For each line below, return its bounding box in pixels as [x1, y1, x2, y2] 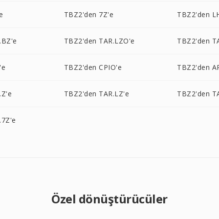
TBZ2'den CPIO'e [64, 63, 122, 72]
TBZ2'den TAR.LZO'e [64, 36, 135, 45]
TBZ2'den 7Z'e [64, 10, 114, 19]
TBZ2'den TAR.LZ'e [64, 89, 130, 98]
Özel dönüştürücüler [51, 191, 168, 207]
